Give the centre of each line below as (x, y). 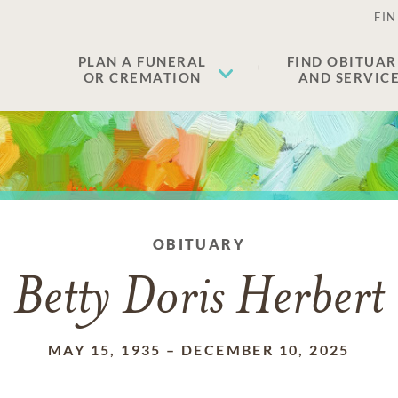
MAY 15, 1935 (105, 350)
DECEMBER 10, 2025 (266, 350)
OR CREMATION (142, 77)
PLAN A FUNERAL (142, 61)
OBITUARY (199, 244)
